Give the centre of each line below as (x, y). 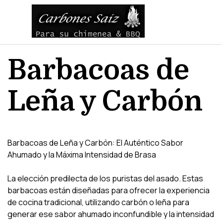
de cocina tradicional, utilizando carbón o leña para (98, 202)
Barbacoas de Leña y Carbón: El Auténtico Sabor (95, 143)
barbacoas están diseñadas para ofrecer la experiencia (109, 190)
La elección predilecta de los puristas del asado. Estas (105, 178)
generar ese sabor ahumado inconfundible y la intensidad (111, 214)
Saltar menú (62, 22)
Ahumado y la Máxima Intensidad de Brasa (82, 155)
